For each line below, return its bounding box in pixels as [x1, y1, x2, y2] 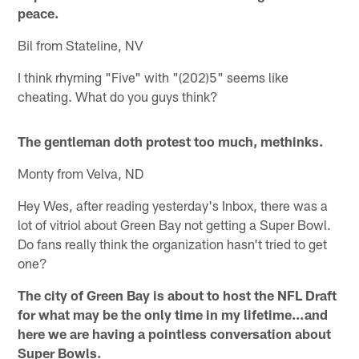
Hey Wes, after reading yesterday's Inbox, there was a [18, 197, 329, 214]
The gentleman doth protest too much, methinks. [18, 133, 324, 150]
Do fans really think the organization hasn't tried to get [18, 236, 328, 252]
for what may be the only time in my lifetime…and [18, 306, 329, 323]
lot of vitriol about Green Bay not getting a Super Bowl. [18, 216, 332, 233]
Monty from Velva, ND [18, 165, 144, 182]
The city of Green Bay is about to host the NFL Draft [18, 287, 337, 304]
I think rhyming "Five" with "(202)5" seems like [18, 69, 289, 86]
